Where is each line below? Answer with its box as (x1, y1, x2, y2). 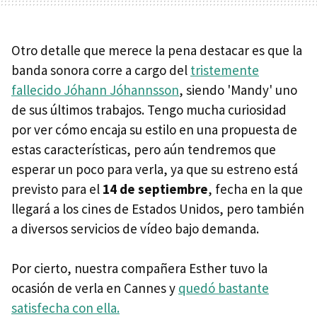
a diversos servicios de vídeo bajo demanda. (11, 219, 259, 237)
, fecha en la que (208, 180, 303, 197)
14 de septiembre (103, 180, 208, 197)
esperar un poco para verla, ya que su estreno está (11, 160, 298, 178)
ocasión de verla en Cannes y (11, 279, 178, 296)
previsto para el (11, 180, 103, 197)
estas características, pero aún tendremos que (11, 140, 276, 158)
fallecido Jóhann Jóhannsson (11, 81, 179, 98)
